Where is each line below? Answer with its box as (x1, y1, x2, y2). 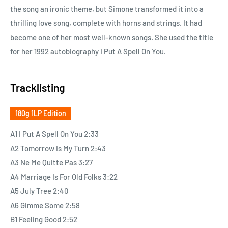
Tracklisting (10, 80, 65, 94)
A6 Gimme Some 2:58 (10, 201, 80, 210)
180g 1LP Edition (15, 108, 66, 118)
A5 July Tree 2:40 (10, 186, 68, 196)
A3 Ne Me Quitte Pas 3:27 (10, 158, 93, 167)
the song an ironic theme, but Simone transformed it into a (10, 4, 204, 13)
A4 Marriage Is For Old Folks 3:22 (10, 172, 118, 182)
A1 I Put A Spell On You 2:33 (10, 129, 99, 139)
